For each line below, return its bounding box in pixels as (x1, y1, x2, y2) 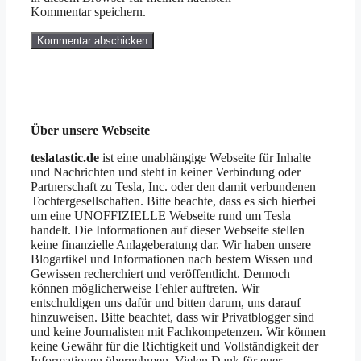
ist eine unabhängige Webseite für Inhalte (99, 151, 311, 165)
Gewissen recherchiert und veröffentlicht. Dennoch (31, 267, 290, 281)
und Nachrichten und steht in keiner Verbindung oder (31, 165, 301, 180)
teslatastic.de (31, 151, 99, 165)
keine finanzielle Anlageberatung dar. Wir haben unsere (31, 238, 311, 252)
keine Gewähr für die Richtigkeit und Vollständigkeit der (31, 339, 318, 354)
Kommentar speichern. (31, 5, 146, 19)
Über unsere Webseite (31, 123, 150, 138)
